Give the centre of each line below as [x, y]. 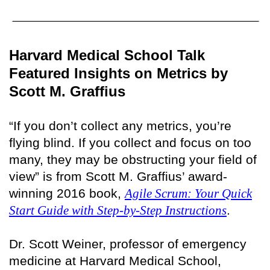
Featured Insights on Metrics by [118, 73]
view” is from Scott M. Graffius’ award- [118, 176]
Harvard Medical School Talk [107, 55]
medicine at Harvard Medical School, [115, 260]
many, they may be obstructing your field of [133, 159]
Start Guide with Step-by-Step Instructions [118, 210]
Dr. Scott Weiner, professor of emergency [128, 243]
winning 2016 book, [67, 193]
